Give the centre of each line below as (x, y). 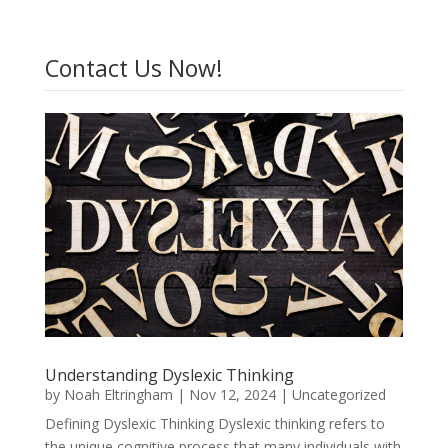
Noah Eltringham (118, 394)
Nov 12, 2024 (232, 394)
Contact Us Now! (133, 68)
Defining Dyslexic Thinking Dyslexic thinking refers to (214, 423)
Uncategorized (338, 394)
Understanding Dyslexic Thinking (169, 374)
